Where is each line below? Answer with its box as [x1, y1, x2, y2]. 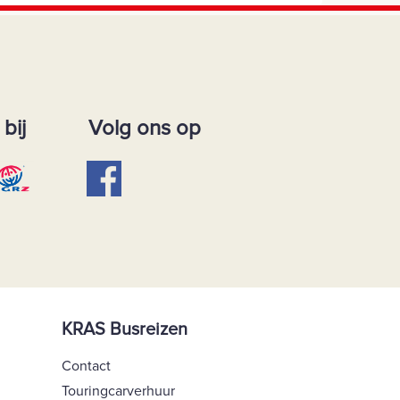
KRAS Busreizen [61, 319, 187, 341]
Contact [61, 357, 111, 376]
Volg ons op [87, 115, 201, 142]
